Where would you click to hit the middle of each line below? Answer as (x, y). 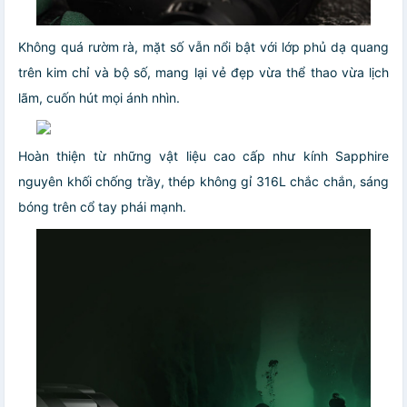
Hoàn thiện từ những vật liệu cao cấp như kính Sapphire (203, 155)
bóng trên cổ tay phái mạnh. (102, 206)
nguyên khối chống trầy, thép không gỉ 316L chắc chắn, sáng (203, 181)
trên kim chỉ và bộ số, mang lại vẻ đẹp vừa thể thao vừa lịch (203, 72)
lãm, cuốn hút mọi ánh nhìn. (99, 97)
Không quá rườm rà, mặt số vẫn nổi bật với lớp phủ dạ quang (203, 46)
